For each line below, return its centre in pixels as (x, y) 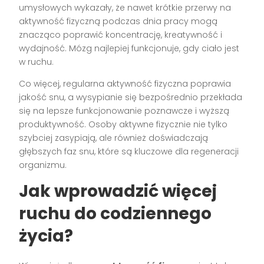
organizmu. (43, 165)
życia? (46, 236)
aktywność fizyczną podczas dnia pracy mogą (118, 22)
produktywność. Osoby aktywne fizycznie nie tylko (123, 125)
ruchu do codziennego (115, 214)
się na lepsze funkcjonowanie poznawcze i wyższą (124, 111)
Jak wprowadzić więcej (118, 192)
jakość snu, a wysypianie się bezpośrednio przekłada (131, 98)
